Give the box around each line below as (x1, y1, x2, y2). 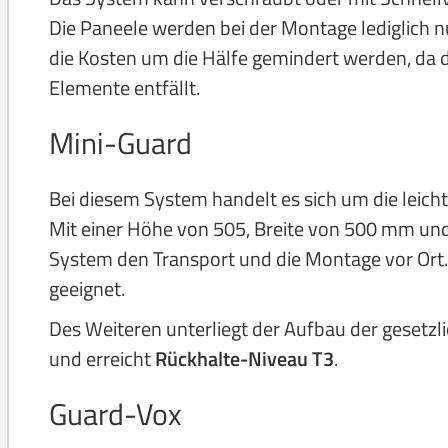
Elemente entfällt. (49, 72, 200, 103)
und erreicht (49, 343, 155, 374)
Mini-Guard (49, 120, 192, 166)
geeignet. (49, 273, 125, 304)
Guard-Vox (49, 391, 182, 437)
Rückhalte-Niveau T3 (155, 343, 334, 374)
